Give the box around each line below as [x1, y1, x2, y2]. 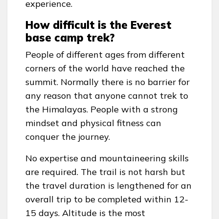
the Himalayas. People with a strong [25, 103, 178, 115]
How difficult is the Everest [25, 18, 172, 32]
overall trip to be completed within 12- [25, 193, 188, 205]
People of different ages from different [25, 48, 185, 60]
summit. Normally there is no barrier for [25, 76, 190, 88]
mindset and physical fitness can [25, 117, 161, 129]
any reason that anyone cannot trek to [25, 89, 188, 101]
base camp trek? [25, 30, 115, 44]
